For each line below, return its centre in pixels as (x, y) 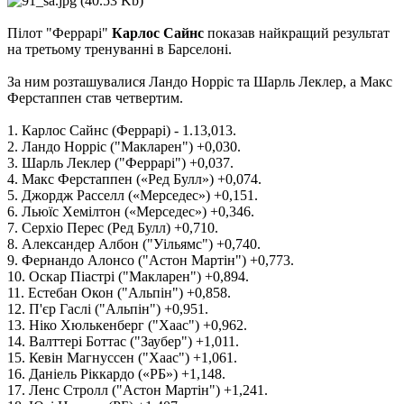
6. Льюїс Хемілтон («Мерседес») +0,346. (131, 212)
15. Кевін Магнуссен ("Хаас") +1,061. (122, 358)
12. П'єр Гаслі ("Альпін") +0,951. (108, 309)
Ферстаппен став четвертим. (95, 98)
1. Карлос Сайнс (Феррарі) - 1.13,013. (122, 131)
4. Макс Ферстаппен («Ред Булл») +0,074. (134, 179)
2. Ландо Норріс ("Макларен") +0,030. (124, 147)
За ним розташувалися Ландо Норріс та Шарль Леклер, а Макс (200, 82)
